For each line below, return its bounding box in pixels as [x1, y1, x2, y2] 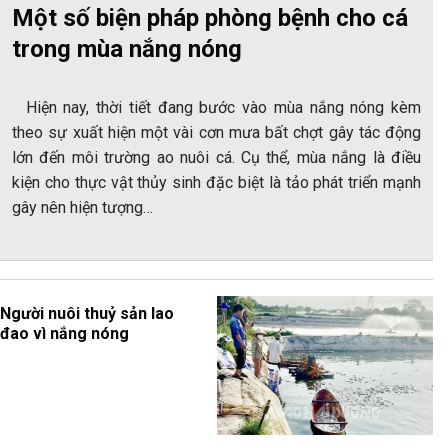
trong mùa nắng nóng [12, 34, 242, 63]
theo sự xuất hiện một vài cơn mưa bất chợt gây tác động [12, 122, 421, 142]
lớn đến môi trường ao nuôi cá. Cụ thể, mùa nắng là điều [12, 147, 421, 167]
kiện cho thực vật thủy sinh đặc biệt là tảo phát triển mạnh [12, 172, 421, 192]
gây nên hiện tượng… [12, 197, 153, 217]
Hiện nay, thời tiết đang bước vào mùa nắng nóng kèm [12, 97, 421, 117]
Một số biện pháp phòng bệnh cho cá [12, 3, 408, 32]
